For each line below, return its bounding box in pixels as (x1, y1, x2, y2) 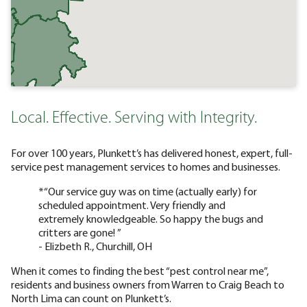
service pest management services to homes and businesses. (11, 159, 280, 173)
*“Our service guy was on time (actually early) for (38, 184, 257, 198)
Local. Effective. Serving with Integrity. (11, 110, 257, 127)
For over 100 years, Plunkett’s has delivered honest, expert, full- (11, 145, 293, 160)
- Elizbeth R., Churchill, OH (38, 238, 152, 253)
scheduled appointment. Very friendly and (38, 197, 225, 212)
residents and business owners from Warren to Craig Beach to (11, 277, 284, 291)
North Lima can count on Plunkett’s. (11, 291, 171, 305)
